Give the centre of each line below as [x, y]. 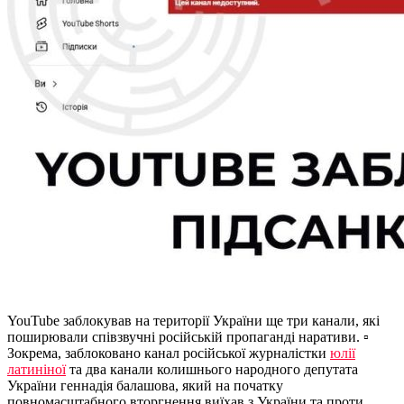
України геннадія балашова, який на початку [145, 386]
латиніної [37, 370]
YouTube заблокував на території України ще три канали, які [193, 321]
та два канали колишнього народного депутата [212, 370]
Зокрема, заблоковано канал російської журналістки [169, 353]
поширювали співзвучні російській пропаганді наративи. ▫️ [188, 337]
